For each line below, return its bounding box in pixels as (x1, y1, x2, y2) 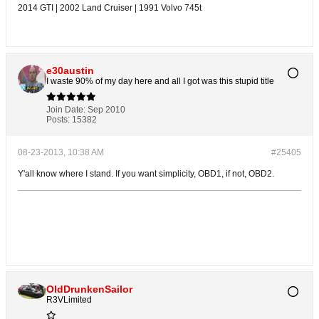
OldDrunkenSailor (46, 283, 132, 296)
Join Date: (46, 105, 85, 115)
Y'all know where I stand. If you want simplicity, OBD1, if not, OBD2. (18, 169, 274, 179)
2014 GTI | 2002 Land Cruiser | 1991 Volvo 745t (18, 3, 202, 14)
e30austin (46, 65, 94, 77)
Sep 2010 (88, 105, 125, 115)
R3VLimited (46, 295, 92, 305)
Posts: (46, 115, 70, 125)
